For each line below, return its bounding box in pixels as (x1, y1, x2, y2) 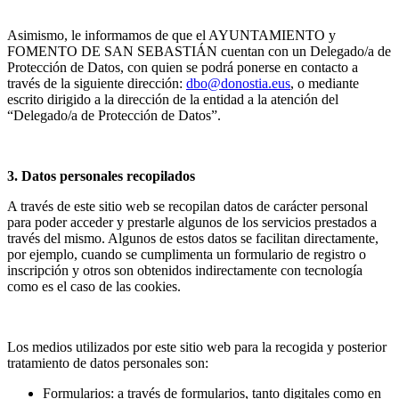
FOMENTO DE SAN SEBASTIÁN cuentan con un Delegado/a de (7, 44, 391, 60)
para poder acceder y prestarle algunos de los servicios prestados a (7, 215, 377, 231)
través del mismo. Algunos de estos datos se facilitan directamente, (7, 231, 379, 247)
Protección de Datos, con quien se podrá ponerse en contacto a (7, 60, 358, 76)
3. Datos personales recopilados (7, 168, 195, 184)
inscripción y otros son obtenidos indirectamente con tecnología (7, 263, 362, 279)
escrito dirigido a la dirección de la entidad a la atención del (7, 92, 338, 108)
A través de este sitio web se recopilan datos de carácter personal (7, 199, 368, 215)
